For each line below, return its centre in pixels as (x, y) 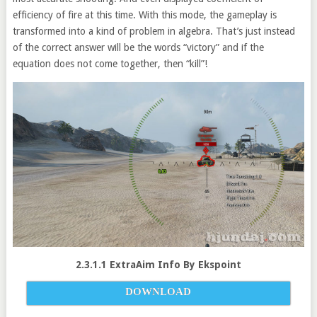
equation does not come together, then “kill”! (110, 64)
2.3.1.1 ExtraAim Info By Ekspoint (158, 264)
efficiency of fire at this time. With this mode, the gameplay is (144, 15)
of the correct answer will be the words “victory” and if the (138, 47)
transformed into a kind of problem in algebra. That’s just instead (154, 31)
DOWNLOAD (158, 291)
